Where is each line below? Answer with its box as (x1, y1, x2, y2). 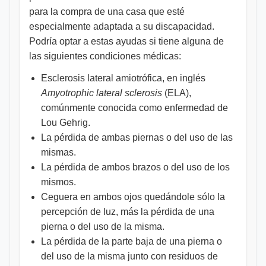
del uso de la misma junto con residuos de (41, 251, 218, 261)
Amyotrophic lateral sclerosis (41, 88, 162, 98)
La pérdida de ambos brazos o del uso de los (41, 162, 230, 172)
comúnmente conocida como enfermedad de (41, 103, 228, 113)
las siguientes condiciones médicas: (29, 51, 181, 61)
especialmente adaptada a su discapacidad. (29, 21, 214, 31)
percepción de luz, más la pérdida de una (41, 207, 214, 217)
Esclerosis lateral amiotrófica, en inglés (41, 73, 205, 83)
